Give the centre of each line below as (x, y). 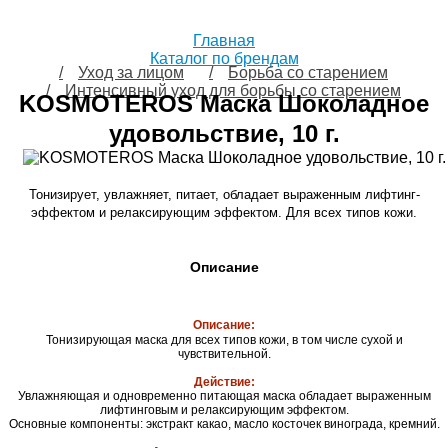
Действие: (224, 382)
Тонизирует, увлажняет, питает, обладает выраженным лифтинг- (224, 194)
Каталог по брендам (224, 58)
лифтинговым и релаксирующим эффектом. (224, 410)
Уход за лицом (131, 72)
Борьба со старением (308, 72)
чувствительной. (224, 354)
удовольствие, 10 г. (224, 133)
